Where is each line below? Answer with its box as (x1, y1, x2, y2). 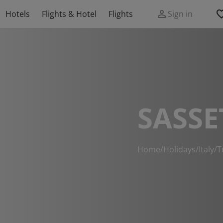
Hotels (5, 8, 30, 19)
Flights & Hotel (42, 8, 97, 19)
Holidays (163, 144, 196, 155)
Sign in (168, 8, 193, 19)
